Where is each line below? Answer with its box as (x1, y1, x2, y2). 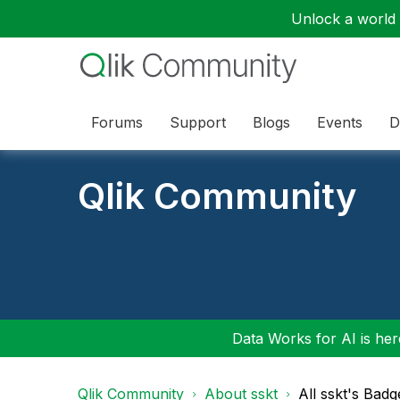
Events (317, 112, 362, 131)
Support (170, 112, 226, 131)
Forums (91, 112, 143, 131)
